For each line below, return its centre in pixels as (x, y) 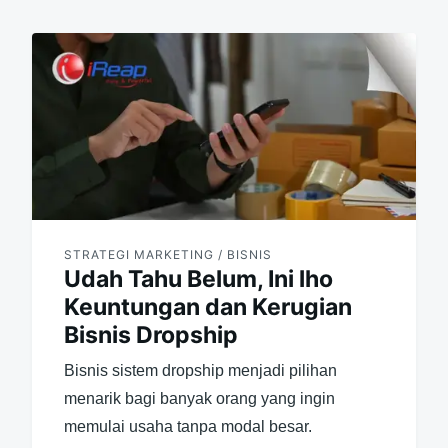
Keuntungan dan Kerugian (207, 306)
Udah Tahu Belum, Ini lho (198, 278)
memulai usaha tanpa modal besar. (187, 426)
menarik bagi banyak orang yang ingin (199, 398)
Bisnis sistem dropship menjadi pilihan (200, 370)
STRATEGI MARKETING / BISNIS (167, 254)
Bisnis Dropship (150, 334)
